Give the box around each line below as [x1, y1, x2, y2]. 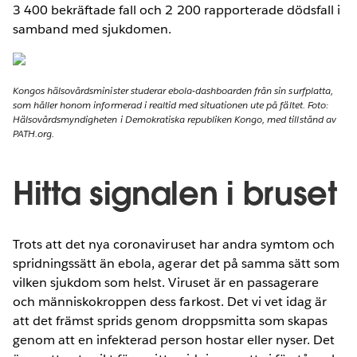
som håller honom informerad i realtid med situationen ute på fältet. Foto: [13, 97, 328, 112]
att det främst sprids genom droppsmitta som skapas [13, 312, 328, 329]
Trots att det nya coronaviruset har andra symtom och [13, 235, 335, 253]
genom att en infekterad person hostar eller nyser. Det [13, 331, 335, 348]
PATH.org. [13, 126, 55, 140]
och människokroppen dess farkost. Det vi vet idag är [13, 292, 327, 310]
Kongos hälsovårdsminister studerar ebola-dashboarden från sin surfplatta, [13, 83, 333, 97]
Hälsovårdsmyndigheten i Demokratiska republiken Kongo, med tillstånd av [13, 112, 336, 126]
